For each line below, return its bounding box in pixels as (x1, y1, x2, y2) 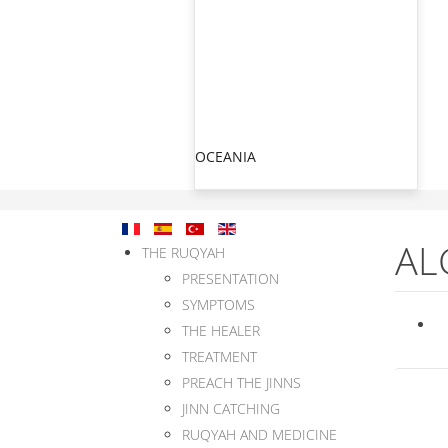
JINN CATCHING (182, 399, 280, 418)
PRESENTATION (182, 269, 279, 288)
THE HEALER (182, 321, 260, 340)
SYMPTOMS (182, 295, 255, 314)
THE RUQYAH (142, 243, 225, 262)
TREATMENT (182, 347, 257, 366)
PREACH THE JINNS (182, 373, 301, 392)
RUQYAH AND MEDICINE (182, 425, 337, 444)
